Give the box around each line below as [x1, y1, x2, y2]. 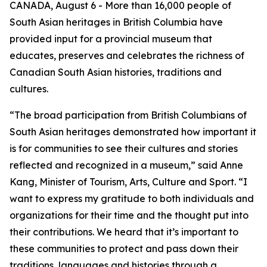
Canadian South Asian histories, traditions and [10, 66, 222, 78]
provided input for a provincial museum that [10, 33, 212, 45]
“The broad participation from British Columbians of [10, 109, 247, 121]
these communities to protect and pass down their [10, 243, 238, 254]
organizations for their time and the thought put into [10, 209, 249, 221]
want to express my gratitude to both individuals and [10, 193, 254, 204]
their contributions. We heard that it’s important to [10, 226, 238, 238]
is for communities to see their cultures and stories [10, 142, 238, 154]
